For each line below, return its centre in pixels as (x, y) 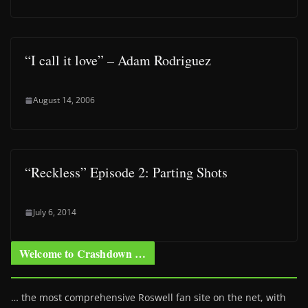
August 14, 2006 (64, 100)
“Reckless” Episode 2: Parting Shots (126, 172)
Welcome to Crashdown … (83, 253)
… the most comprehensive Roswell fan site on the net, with (148, 297)
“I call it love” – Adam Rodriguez (118, 60)
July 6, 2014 (55, 212)
